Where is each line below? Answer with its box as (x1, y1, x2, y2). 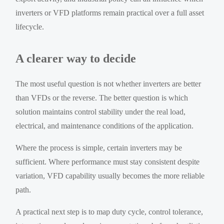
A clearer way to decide (15, 51, 136, 65)
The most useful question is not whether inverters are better (15, 79, 201, 88)
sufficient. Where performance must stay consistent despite (15, 157, 200, 166)
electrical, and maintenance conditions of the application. (15, 121, 194, 130)
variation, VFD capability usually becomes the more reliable (15, 171, 205, 180)
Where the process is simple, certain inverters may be (15, 143, 182, 152)
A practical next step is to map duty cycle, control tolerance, (15, 207, 203, 216)
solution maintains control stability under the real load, (15, 107, 186, 116)
